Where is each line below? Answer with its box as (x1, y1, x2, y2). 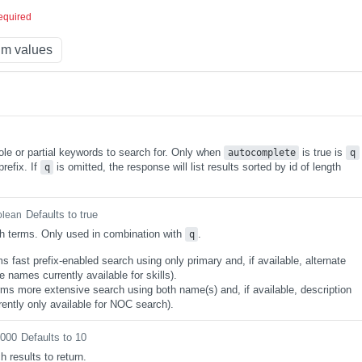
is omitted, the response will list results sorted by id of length (53, 161, 342, 173)
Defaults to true (26, 208, 98, 221)
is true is (299, 146, 347, 158)
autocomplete (227, 147, 296, 158)
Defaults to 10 (21, 331, 86, 343)
